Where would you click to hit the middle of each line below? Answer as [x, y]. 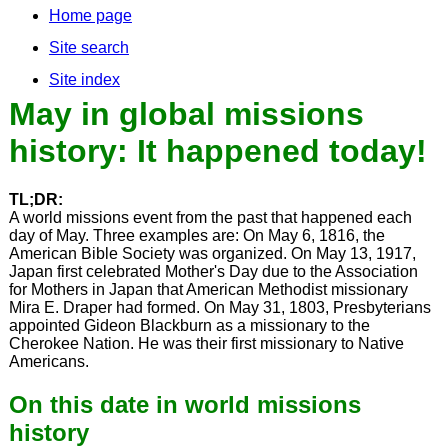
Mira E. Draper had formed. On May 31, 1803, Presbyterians [219, 308]
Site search [88, 47]
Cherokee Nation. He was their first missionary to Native [206, 344]
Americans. [48, 362]
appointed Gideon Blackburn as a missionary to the [189, 326]
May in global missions [186, 114]
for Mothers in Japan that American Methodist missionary [208, 290]
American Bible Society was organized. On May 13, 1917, [212, 254]
